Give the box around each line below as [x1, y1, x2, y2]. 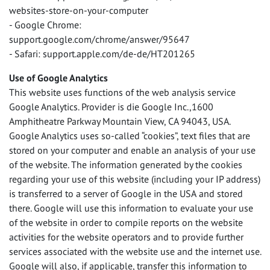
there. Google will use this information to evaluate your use [9, 202, 253, 214]
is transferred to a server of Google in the [9, 187, 180, 199]
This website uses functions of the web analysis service [9, 86, 236, 98]
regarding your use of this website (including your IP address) [9, 173, 260, 185]
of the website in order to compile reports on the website [9, 216, 243, 228]
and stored [196, 187, 243, 199]
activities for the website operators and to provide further [9, 231, 243, 243]
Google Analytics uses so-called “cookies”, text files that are [9, 130, 250, 142]
